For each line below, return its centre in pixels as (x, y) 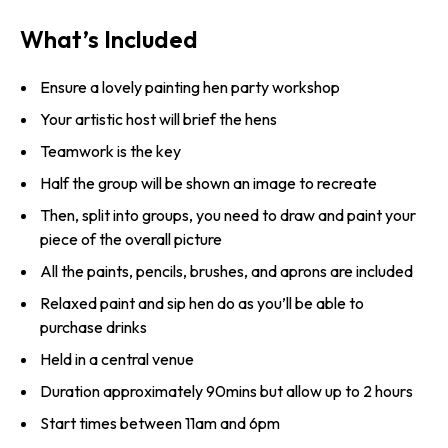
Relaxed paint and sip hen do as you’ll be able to (202, 303)
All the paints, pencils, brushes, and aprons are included (226, 271)
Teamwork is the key (110, 151)
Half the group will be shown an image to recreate (208, 183)
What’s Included (109, 39)
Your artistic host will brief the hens (158, 119)
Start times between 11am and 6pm (160, 423)
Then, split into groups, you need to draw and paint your (228, 215)
